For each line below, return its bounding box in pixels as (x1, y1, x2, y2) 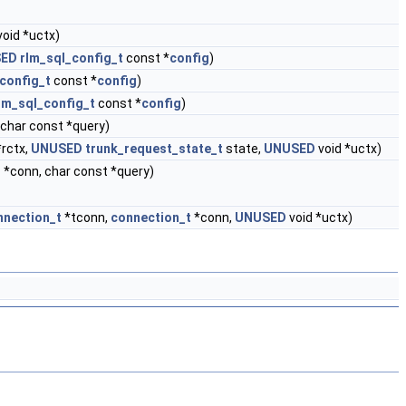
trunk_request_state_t (85, 141, 223, 156)
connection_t (111, 210, 191, 225)
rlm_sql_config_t (20, 51, 123, 65)
